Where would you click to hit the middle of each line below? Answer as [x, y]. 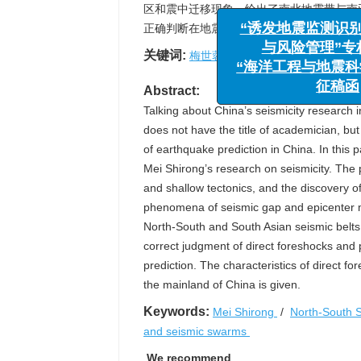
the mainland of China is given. [222, 284]
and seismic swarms [197, 331]
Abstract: [172, 91]
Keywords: [176, 311]
